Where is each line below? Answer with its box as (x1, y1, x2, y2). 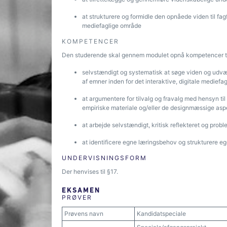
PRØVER (62, 194, 92, 201)
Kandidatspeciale (137, 210, 186, 217)
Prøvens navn (64, 210, 103, 217)
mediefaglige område (82, 22, 144, 29)
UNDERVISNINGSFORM (62, 154, 147, 162)
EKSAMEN (62, 185, 100, 194)
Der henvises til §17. (62, 168, 118, 175)
